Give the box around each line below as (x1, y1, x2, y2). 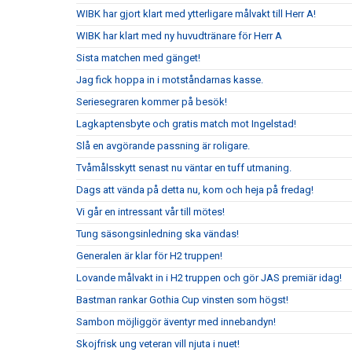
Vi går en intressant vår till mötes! (76, 206, 225, 218)
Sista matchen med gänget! (76, 52, 200, 64)
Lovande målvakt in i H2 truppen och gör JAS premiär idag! (76, 272, 342, 284)
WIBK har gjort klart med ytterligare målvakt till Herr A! (76, 8, 316, 20)
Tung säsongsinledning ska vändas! (76, 228, 239, 240)
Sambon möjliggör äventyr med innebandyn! (76, 316, 276, 328)
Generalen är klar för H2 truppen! (76, 250, 222, 262)
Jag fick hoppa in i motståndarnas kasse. (76, 74, 263, 86)
